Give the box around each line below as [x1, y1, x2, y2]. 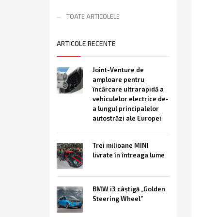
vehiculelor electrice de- [93, 95, 169, 103]
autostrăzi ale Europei [93, 114, 161, 122]
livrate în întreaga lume [93, 151, 165, 159]
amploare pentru [93, 76, 144, 83]
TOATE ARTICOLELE [66, 13, 120, 20]
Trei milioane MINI [93, 141, 149, 149]
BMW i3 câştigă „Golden [93, 185, 165, 193]
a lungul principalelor [93, 105, 159, 112]
